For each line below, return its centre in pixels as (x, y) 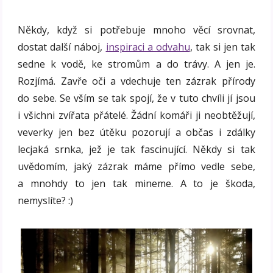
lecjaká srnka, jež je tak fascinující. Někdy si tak (136, 150)
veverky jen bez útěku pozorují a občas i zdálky (136, 133)
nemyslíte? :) (46, 201)
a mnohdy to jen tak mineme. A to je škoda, (136, 184)
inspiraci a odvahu (148, 47)
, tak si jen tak (222, 47)
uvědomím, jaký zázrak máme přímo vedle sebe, (136, 167)
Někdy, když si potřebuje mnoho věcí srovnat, (136, 30)
